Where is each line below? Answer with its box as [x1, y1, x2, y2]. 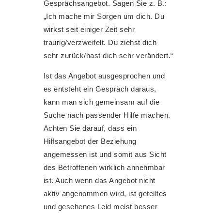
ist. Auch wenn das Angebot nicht [43, 176, 155, 185]
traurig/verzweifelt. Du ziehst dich [43, 38, 157, 46]
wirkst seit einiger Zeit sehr [43, 25, 135, 33]
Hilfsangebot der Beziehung [43, 137, 137, 145]
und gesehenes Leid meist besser [43, 202, 158, 211]
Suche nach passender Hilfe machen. [43, 110, 170, 119]
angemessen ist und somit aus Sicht [43, 150, 167, 158]
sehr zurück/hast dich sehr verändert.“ [43, 51, 173, 60]
